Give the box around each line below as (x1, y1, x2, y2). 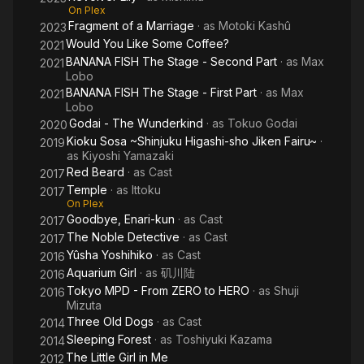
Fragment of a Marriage (68, 19, 194, 32)
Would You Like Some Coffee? (66, 37, 229, 50)
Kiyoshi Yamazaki (82, 149, 174, 162)
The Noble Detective (67, 230, 180, 244)
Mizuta (67, 298, 102, 312)
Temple (67, 183, 107, 197)
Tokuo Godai (227, 116, 297, 130)
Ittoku (132, 183, 161, 197)
